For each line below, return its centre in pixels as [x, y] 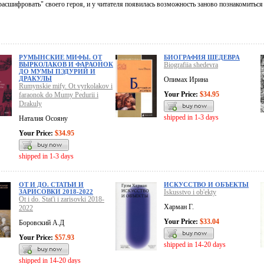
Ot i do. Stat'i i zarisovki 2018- [62, 199]
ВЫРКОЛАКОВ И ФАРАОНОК [66, 65]
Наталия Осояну [43, 119]
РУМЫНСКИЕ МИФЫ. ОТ [60, 57]
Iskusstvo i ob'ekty [190, 192]
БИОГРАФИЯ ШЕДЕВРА [202, 57]
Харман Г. [179, 207]
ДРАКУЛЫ [35, 79]
